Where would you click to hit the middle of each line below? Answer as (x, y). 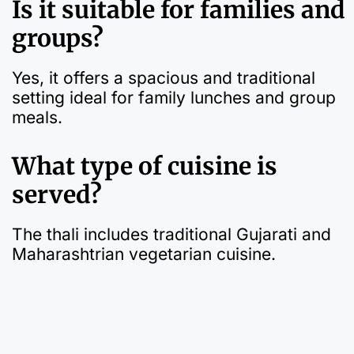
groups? (58, 38)
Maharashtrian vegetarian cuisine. (144, 254)
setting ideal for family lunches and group (174, 97)
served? (57, 195)
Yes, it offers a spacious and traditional (164, 77)
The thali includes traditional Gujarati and (171, 235)
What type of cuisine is (145, 166)
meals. (37, 117)
